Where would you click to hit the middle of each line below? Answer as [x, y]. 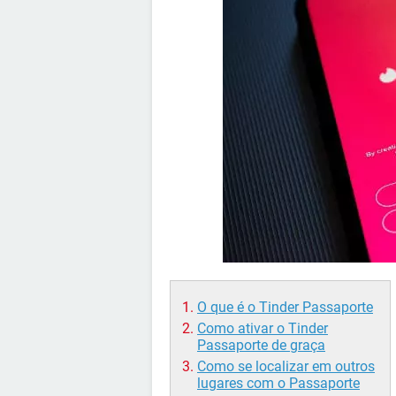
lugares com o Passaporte [278, 383]
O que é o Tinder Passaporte [285, 307]
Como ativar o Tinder [263, 328]
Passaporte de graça [261, 345]
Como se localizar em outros [286, 366]
